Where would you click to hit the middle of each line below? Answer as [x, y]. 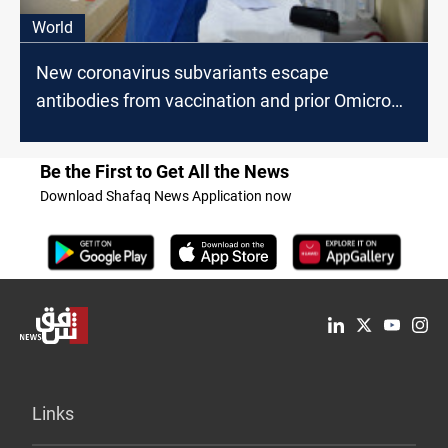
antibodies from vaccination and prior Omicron [218, 100]
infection [70, 128]
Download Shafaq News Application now [166, 195]
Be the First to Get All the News [164, 171]
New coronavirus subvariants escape [182, 72]
